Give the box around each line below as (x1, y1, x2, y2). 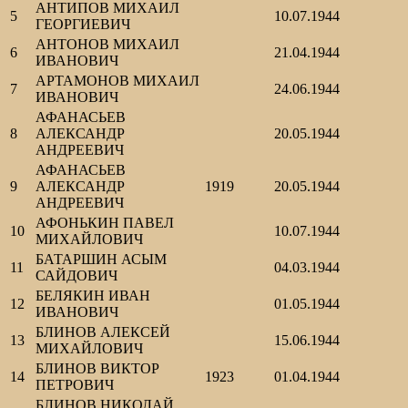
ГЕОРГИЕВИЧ (36, 16, 130, 33)
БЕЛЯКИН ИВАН (36, 288, 150, 304)
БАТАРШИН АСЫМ (36, 251, 167, 268)
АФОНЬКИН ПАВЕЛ (36, 215, 174, 231)
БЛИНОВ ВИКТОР (36, 361, 159, 377)
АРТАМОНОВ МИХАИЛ (36, 73, 199, 89)
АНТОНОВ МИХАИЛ (36, 36, 179, 53)
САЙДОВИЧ (36, 268, 117, 284)
